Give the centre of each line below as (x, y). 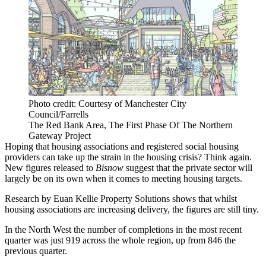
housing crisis (172, 157)
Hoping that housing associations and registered (95, 146)
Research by (29, 198)
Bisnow (110, 167)
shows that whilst (203, 198)
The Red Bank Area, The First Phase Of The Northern (131, 125)
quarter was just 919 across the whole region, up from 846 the (120, 240)
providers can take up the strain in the (76, 157)
